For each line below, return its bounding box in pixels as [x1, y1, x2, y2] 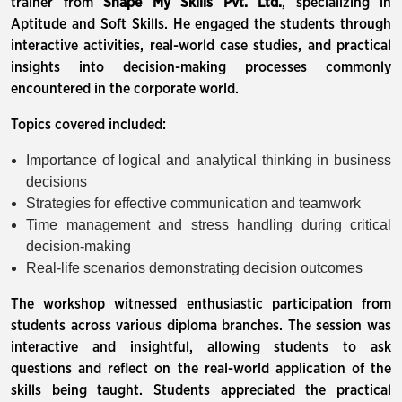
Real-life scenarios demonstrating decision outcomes [26, 260, 363, 275]
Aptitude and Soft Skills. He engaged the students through [11, 17, 391, 31]
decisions [26, 174, 87, 189]
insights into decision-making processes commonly [11, 60, 391, 74]
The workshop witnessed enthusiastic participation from [11, 297, 391, 311]
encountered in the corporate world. [11, 82, 239, 96]
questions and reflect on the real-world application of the [11, 362, 391, 376]
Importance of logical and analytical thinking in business [26, 153, 391, 168]
